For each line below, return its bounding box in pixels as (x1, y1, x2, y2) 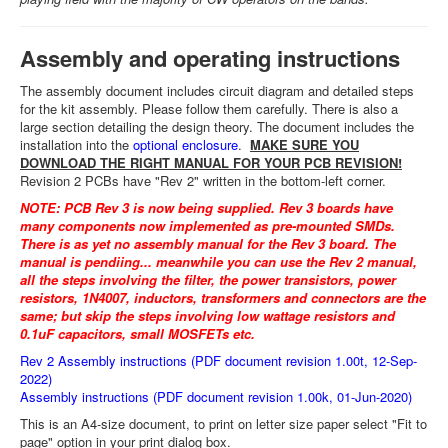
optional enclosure (133, 135, 238, 154)
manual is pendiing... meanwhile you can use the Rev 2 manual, (20, 252, 417, 271)
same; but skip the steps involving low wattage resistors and (20, 306, 395, 325)
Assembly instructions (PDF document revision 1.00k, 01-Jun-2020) (20, 387, 412, 406)
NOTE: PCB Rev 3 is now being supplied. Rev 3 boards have (20, 198, 393, 217)
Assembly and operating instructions (20, 42, 400, 74)
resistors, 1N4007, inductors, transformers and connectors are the (20, 288, 426, 307)
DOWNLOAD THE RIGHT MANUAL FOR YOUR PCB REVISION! (20, 153, 402, 172)
